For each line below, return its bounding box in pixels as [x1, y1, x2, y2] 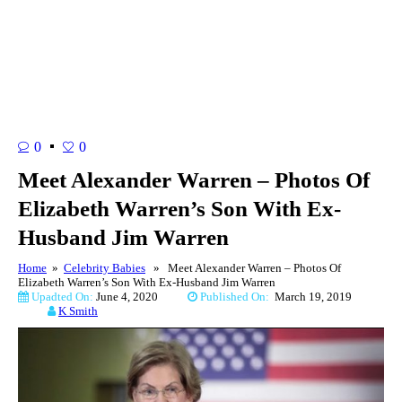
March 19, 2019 [275, 289, 352, 303]
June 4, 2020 [96, 289, 188, 303]
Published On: [197, 289, 275, 303]
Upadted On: [29, 289, 96, 303]
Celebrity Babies [64, 260, 145, 275]
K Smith [58, 303, 98, 318]
